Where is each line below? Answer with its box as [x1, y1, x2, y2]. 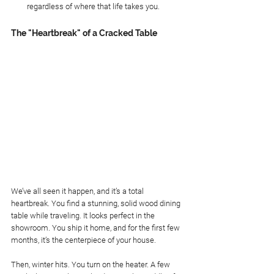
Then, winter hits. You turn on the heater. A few [11, 259, 172, 269]
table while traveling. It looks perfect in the [11, 210, 157, 220]
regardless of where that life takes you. [27, 2, 160, 12]
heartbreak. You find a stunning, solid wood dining [11, 198, 182, 208]
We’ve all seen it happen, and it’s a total [11, 186, 146, 196]
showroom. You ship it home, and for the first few [11, 223, 182, 232]
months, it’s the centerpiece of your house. [11, 235, 156, 245]
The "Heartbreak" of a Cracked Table [11, 28, 157, 39]
